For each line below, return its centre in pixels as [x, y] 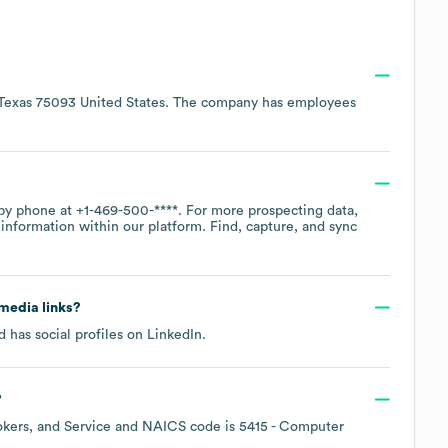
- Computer [306, 426]
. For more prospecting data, [268, 210]
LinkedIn [174, 334]
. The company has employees [260, 102]
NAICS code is [190, 426]
